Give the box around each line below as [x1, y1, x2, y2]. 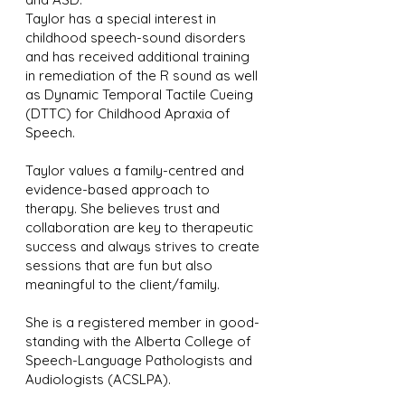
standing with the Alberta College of [25, 333, 251, 350]
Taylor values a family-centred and [25, 162, 244, 179]
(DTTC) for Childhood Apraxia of [25, 105, 231, 122]
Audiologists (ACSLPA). [25, 371, 171, 388]
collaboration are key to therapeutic [25, 219, 253, 236]
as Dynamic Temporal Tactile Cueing [25, 86, 253, 103]
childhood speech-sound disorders [25, 29, 246, 46]
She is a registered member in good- [25, 314, 259, 331]
